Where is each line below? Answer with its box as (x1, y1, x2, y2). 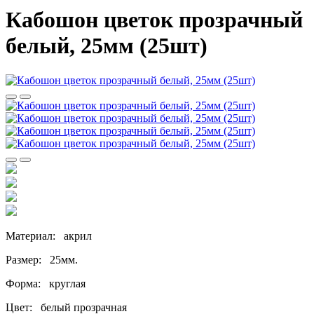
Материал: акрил (6, 229, 92, 242)
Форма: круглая (6, 277, 86, 289)
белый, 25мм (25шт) (6, 33, 207, 59)
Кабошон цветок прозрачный (6, 7, 303, 33)
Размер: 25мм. (6, 253, 78, 266)
